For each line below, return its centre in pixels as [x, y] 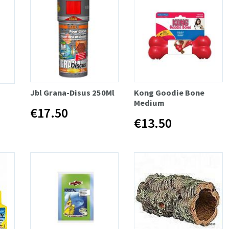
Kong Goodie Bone [169, 92]
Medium [150, 102]
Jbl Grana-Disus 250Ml [72, 92]
